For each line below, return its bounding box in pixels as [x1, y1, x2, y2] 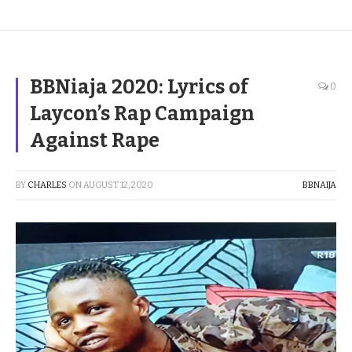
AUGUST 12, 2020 [83, 180, 153, 191]
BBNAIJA [302, 180, 336, 191]
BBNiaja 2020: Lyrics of [30, 75, 248, 100]
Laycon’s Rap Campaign [30, 102, 255, 126]
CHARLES [27, 180, 67, 191]
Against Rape [30, 129, 159, 153]
